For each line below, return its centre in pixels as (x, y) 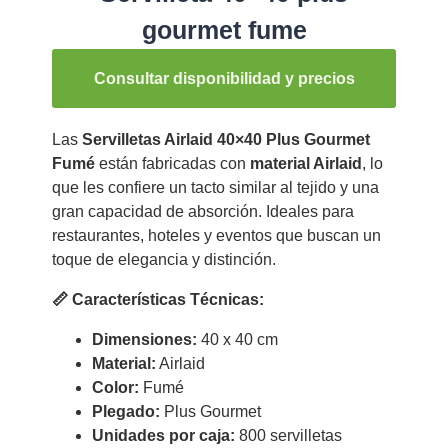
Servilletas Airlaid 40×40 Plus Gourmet (225, 140)
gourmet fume (224, 30)
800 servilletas (288, 436)
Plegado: (125, 412)
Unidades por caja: (163, 436)
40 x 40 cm (237, 340)
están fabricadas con (172, 164)
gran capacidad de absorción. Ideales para (202, 212)
